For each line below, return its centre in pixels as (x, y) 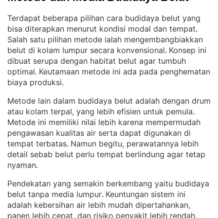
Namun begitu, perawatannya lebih (135, 144)
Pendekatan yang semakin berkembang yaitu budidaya (108, 183)
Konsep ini (188, 50)
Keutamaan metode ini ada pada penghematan (125, 72)
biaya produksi (35, 82)
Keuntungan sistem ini (145, 194)
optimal (21, 72)
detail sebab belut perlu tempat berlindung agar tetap (106, 154)
